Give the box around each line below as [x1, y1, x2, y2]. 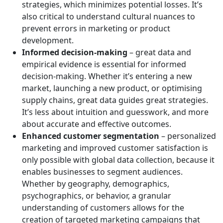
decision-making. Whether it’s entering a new [22, 71, 192, 82]
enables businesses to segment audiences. [22, 166, 183, 178]
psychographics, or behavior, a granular [22, 190, 171, 202]
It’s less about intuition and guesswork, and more [22, 107, 209, 118]
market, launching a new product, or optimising [22, 83, 202, 94]
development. [22, 35, 74, 46]
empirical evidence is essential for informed [22, 59, 186, 70]
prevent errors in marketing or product [22, 23, 170, 34]
